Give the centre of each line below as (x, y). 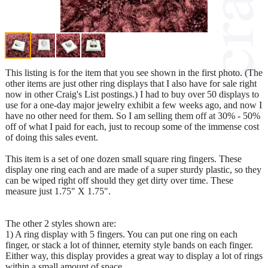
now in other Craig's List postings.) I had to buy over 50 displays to (132, 94)
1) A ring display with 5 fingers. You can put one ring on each (121, 234)
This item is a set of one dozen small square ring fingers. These (124, 159)
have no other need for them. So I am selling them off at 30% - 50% (133, 115)
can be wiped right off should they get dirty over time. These (119, 180)
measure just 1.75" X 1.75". (58, 191)
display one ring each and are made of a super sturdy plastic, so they (133, 169)
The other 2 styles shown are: (61, 223)
